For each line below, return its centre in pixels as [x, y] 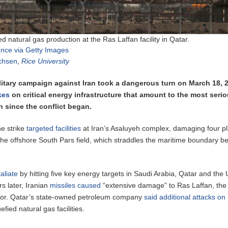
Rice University [46, 61]
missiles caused [76, 185]
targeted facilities [54, 128]
